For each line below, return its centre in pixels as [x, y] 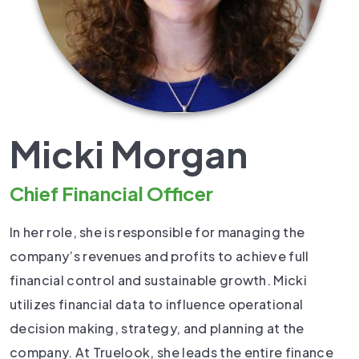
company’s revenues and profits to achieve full [159, 256]
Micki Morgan [129, 153]
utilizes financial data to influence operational [157, 304]
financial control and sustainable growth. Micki [159, 280]
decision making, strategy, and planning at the [157, 328]
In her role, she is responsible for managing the [157, 232]
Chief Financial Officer [111, 193]
